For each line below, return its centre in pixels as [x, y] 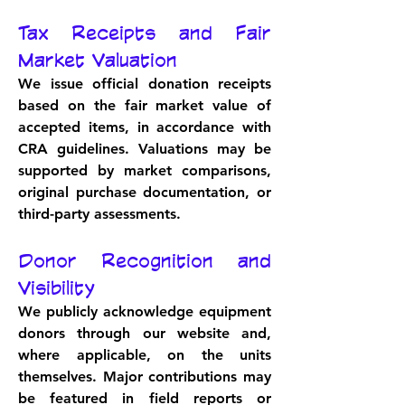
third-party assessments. [99, 214]
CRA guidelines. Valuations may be [145, 149]
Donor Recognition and [145, 260]
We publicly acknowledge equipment [145, 311]
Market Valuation [98, 60]
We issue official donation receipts [145, 84]
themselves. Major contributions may [145, 377]
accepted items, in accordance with [145, 127]
